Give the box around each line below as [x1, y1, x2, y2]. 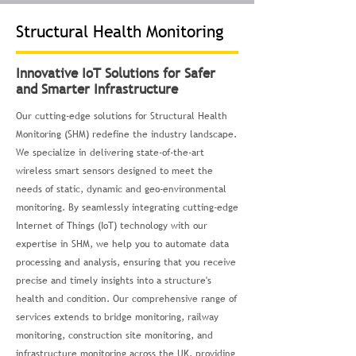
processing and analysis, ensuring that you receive [16, 255, 236, 269]
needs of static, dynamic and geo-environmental [16, 182, 226, 196]
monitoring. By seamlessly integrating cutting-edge [16, 200, 238, 215]
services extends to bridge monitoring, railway [16, 310, 219, 324]
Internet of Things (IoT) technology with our [16, 219, 207, 233]
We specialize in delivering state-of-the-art [16, 145, 204, 160]
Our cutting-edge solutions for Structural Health [16, 109, 227, 123]
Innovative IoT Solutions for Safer [16, 64, 215, 83]
